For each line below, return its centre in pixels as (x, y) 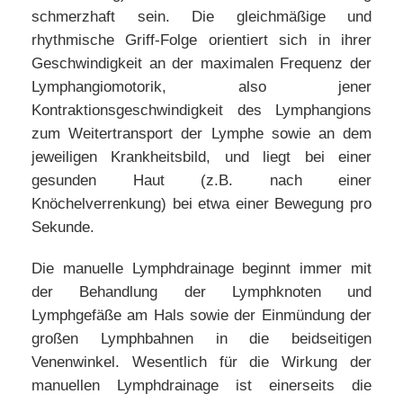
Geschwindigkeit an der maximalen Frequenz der (201, 63)
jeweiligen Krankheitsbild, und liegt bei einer (201, 157)
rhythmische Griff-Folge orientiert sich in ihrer (201, 40)
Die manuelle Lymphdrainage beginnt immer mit (201, 269)
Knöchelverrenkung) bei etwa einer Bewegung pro (201, 204)
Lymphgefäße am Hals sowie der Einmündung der (201, 315)
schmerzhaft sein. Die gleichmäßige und (201, 17)
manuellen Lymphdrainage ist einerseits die (201, 385)
